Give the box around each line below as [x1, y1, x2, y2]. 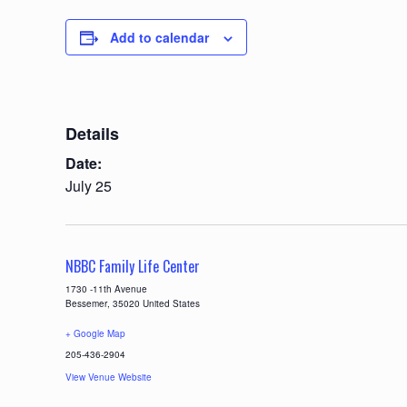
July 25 [65, 175, 112, 197]
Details [65, 122, 119, 146]
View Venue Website [65, 371, 152, 384]
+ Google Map [65, 327, 125, 341]
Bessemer [65, 297, 107, 311]
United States [143, 297, 200, 311]
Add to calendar [110, 28, 209, 47]
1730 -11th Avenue [65, 283, 147, 296]
